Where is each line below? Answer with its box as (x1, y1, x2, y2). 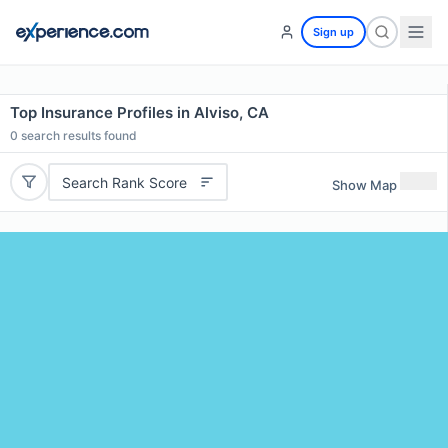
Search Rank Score (61, 173, 187, 191)
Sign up (313, 25, 354, 39)
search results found (18, 128, 137, 143)
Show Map (332, 176, 397, 193)
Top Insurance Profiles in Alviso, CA (10, 103, 269, 122)
